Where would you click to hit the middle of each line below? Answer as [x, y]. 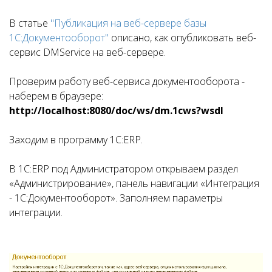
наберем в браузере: [57, 96]
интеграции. [36, 212]
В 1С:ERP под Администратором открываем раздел [124, 169]
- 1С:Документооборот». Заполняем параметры [116, 198]
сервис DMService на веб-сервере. [89, 52]
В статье [30, 23]
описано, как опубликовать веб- [182, 38]
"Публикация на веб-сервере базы [128, 23]
